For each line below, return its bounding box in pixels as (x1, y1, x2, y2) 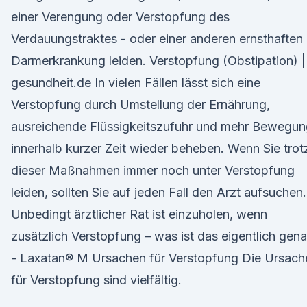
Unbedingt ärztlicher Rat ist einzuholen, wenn (11, 207, 267, 221)
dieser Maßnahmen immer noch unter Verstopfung (11, 163, 295, 177)
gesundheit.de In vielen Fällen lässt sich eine (11, 75, 260, 90)
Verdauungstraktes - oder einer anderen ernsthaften (11, 32, 303, 46)
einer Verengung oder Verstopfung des (11, 10, 230, 24)
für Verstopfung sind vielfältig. (11, 273, 182, 287)
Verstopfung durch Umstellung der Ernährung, (11, 97, 270, 112)
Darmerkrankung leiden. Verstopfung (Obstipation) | (11, 53, 306, 68)
